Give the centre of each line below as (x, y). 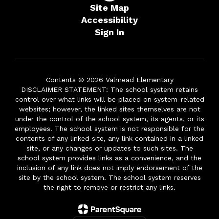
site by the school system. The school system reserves (109, 177)
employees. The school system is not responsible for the (109, 128)
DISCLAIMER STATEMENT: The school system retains (109, 89)
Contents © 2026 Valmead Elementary (109, 79)
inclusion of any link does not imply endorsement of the (109, 167)
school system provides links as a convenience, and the (109, 158)
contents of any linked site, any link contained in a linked (109, 138)
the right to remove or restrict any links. (109, 187)
